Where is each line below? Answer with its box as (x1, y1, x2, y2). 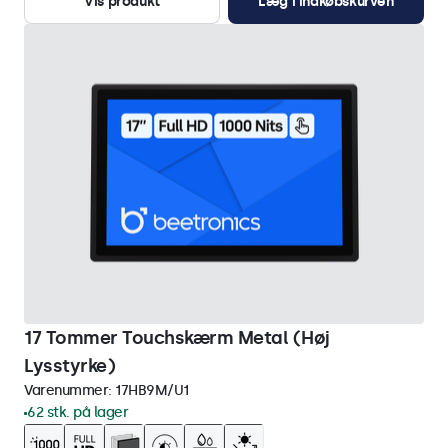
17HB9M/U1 (115, 382, 189, 399)
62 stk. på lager (27, 404, 128, 421)
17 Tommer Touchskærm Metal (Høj (24, 327, 330, 349)
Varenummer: (24, 382, 115, 399)
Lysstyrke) (24, 355, 115, 377)
